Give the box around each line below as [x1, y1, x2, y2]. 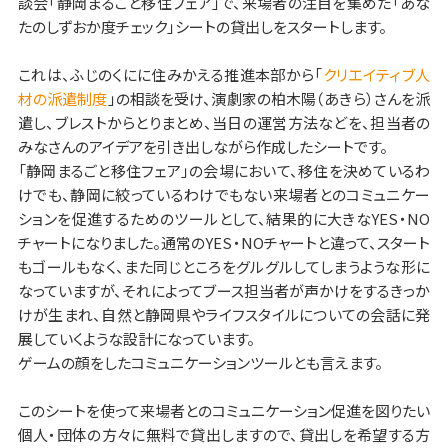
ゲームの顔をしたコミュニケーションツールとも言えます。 [17, 352, 383, 374]
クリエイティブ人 [322, 64, 431, 86]
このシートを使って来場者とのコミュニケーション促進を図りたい [17, 400, 431, 422]
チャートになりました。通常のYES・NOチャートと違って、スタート [17, 232, 431, 254]
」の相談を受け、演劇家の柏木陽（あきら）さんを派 [107, 88, 431, 110]
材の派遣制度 [17, 88, 108, 110]
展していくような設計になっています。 [17, 328, 255, 350]
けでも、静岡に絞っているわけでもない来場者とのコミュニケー [17, 184, 431, 206]
